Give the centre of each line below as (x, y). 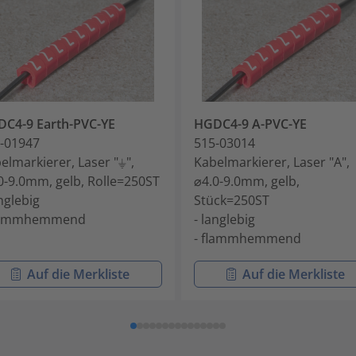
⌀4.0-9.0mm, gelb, (247, 182)
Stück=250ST (232, 201)
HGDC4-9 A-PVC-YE (250, 124)
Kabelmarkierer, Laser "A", (272, 163)
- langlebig (224, 220)
